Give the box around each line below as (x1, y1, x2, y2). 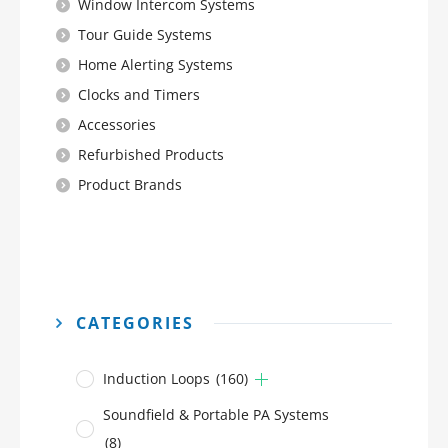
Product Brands (78, 175, 182, 194)
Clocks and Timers (78, 85, 200, 104)
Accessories (78, 115, 156, 134)
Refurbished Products (78, 145, 224, 164)
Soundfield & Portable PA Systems (103, 405, 329, 424)
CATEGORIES (76, 312, 194, 334)
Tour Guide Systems (78, 25, 212, 44)
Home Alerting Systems (78, 55, 233, 74)
